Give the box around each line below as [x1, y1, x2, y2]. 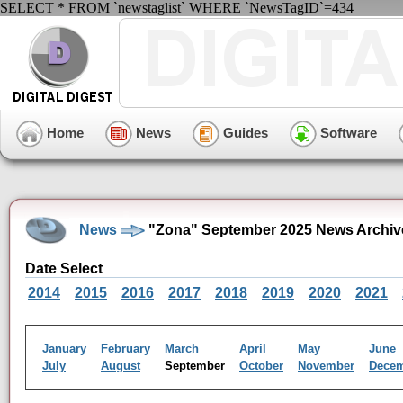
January [42, 342, 86, 355]
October [239, 359, 283, 372]
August [101, 359, 140, 372]
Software [317, 124, 377, 140]
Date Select [25, 261, 103, 276]
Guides [219, 124, 268, 140]
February [101, 342, 150, 355]
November [298, 359, 354, 372]
